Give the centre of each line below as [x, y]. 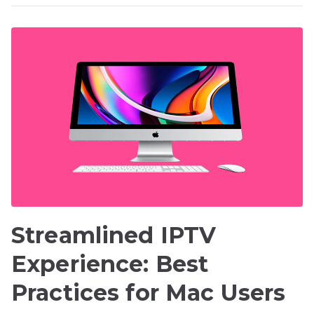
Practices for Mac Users [149, 292]
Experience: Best [110, 264]
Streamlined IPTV [114, 235]
